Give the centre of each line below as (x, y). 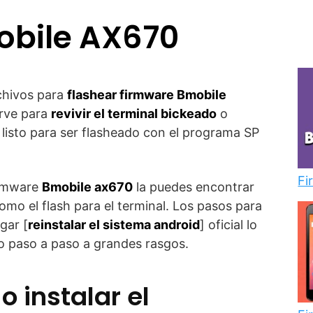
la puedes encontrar (194, 187)
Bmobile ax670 (87, 187)
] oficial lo (228, 225)
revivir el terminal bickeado (134, 114)
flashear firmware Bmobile (147, 95)
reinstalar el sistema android (114, 225)
